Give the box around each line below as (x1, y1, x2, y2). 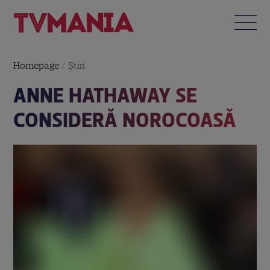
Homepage (13, 59, 60, 71)
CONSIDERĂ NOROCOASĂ (13, 107, 237, 133)
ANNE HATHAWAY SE (13, 83, 198, 108)
